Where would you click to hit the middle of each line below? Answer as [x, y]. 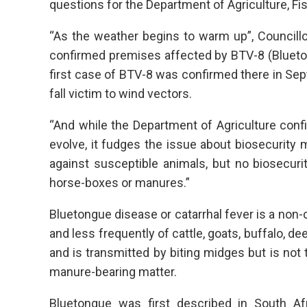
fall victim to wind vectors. [121, 94]
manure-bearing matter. [113, 272]
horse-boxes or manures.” [120, 183]
